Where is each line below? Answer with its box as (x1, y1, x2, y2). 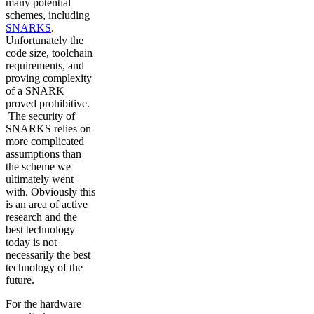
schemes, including (6, 8, 90, 21)
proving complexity (6, 71, 92, 84)
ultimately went (6, 172, 74, 185)
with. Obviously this (6, 185, 95, 198)
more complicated (6, 135, 84, 147)
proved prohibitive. (6, 97, 90, 109)
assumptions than (6, 147, 81, 160)
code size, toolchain (6, 46, 93, 59)
